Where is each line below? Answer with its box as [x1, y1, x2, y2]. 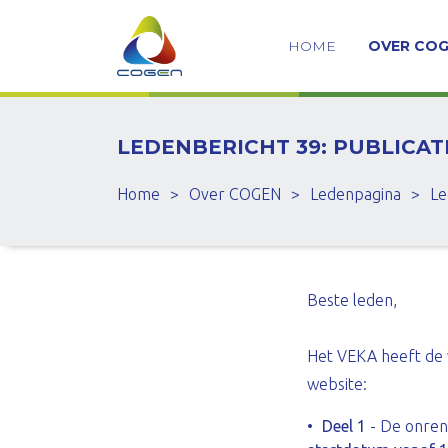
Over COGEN [189, 185, 281, 203]
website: [307, 375, 367, 393]
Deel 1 [322, 417, 366, 435]
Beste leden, [307, 291, 397, 309]
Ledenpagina [310, 185, 401, 203]
